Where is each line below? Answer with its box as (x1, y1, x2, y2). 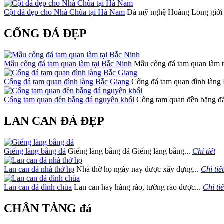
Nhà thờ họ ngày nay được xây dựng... (74, 164, 201, 173)
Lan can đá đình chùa (4, 182, 72, 191)
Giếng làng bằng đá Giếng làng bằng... (66, 146, 192, 155)
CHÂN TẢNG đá (4, 201, 92, 215)
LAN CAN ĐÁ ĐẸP (4, 114, 104, 127)
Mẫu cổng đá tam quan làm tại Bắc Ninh (4, 59, 132, 68)
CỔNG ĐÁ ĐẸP (4, 27, 87, 40)
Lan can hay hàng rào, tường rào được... (72, 182, 203, 191)
